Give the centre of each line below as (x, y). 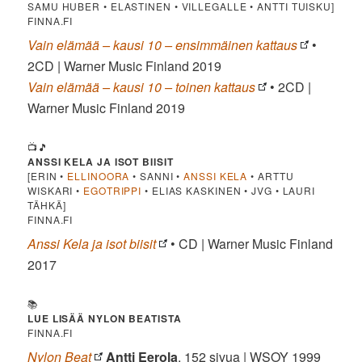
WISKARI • (56, 191)
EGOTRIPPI (113, 191)
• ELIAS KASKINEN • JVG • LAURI (229, 191)
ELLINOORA (99, 176)
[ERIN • (48, 176)
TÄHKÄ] (47, 205)
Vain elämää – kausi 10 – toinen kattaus (142, 87)
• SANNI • (157, 176)
